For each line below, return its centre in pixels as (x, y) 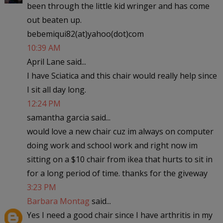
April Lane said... (56, 61)
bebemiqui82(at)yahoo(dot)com (85, 34)
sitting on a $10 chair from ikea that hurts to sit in (119, 159)
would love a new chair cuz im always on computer (120, 131)
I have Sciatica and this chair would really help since (122, 75)
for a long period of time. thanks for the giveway (117, 173)
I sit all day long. (56, 89)
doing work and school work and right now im (112, 145)
